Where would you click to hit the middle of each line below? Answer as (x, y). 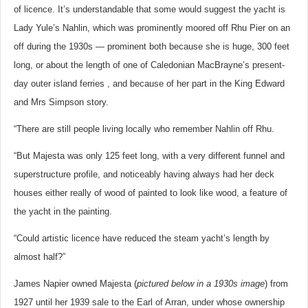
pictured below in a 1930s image (201, 284)
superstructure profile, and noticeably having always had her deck (144, 174)
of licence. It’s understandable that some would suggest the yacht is (150, 9)
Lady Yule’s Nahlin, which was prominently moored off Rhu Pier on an (152, 28)
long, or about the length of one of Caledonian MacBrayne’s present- (149, 65)
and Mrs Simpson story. (61, 102)
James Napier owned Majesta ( (75, 284)
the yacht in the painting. (63, 211)
